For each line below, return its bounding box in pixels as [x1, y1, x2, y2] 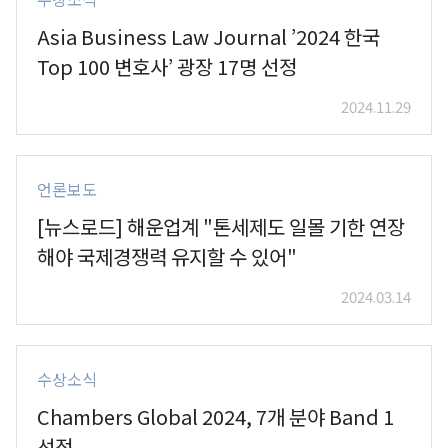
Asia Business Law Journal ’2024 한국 [37, 21, 380, 51]
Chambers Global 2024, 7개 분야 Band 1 [37, 401, 394, 431]
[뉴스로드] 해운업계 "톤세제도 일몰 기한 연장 [37, 211, 405, 241]
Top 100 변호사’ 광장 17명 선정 [37, 51, 297, 81]
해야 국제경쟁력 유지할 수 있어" [37, 241, 297, 271]
